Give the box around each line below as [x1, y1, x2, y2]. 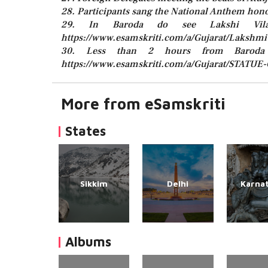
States [65, 123, 106, 139]
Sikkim [80, 178, 108, 188]
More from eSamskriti [61, 95, 226, 112]
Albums [65, 234, 111, 249]
